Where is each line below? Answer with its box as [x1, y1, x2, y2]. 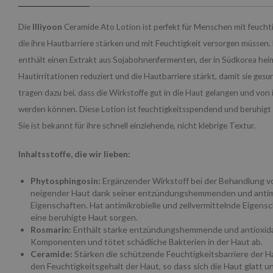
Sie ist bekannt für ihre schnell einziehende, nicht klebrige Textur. [18, 120, 255, 130]
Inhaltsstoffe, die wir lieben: [18, 149, 130, 159]
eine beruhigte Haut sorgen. [30, 211, 138, 222]
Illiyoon [32, 21, 62, 32]
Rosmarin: [30, 224, 71, 235]
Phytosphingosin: [30, 175, 101, 186]
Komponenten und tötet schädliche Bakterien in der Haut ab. [30, 236, 263, 247]
